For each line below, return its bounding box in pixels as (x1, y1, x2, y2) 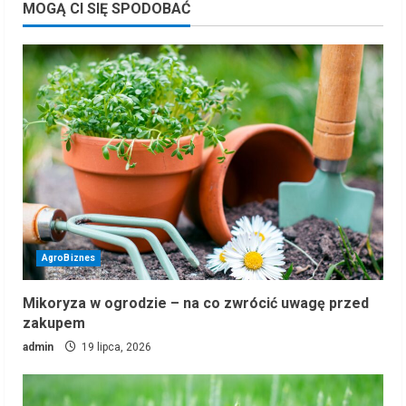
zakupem (23, 314, 85, 332)
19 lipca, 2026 (79, 340, 151, 353)
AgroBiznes (42, 252, 95, 263)
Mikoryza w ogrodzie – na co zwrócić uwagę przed (23, 294, 369, 312)
